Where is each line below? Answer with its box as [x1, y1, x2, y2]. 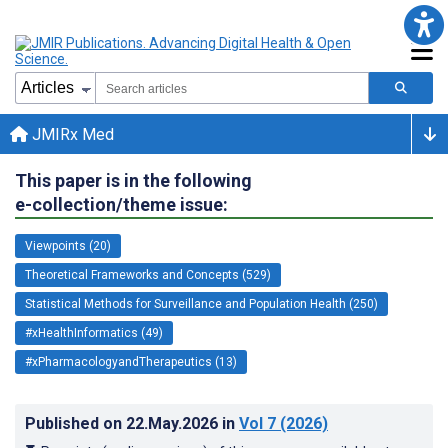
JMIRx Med [28, 124, 114, 144]
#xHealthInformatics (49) [25, 325, 163, 340]
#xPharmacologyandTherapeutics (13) [25, 354, 237, 369]
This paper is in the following [15, 169, 252, 191]
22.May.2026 [126, 413, 222, 433]
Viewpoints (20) [25, 238, 111, 253]
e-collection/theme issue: [15, 193, 228, 215]
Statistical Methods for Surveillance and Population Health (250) [25, 296, 378, 311]
